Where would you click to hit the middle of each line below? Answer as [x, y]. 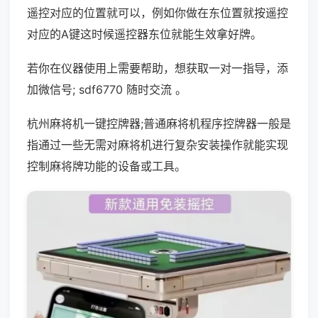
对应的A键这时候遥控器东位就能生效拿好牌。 [144, 34]
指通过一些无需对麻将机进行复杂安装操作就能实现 [158, 145]
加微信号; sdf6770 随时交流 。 [107, 89]
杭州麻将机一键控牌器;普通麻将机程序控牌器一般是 [159, 124]
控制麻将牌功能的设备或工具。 [106, 166]
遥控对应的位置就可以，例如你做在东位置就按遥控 [158, 13]
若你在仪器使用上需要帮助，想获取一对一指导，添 [158, 68]
